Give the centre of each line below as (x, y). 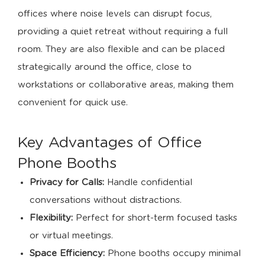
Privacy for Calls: (67, 183)
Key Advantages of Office (110, 143)
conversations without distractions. (106, 201)
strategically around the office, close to (105, 67)
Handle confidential (148, 183)
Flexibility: (51, 218)
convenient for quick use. (73, 103)
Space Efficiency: (67, 254)
